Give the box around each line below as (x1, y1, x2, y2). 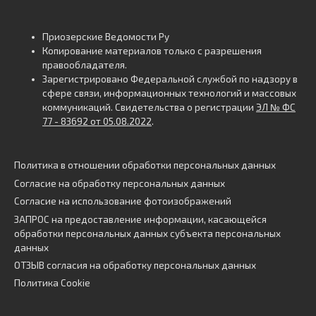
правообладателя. (42, 59, 127, 71)
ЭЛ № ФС (256, 101, 296, 113)
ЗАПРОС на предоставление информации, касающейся (14, 213, 267, 225)
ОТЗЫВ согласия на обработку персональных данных (14, 259, 256, 271)
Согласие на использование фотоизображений (14, 195, 231, 207)
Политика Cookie (14, 277, 90, 289)
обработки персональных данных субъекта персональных (14, 227, 281, 239)
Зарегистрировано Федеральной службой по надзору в (42, 73, 298, 85)
